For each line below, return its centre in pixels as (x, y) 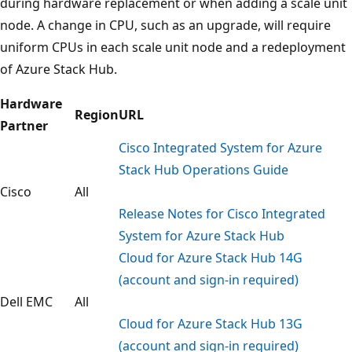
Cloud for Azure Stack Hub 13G (211, 323)
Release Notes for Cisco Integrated (222, 213)
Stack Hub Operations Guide (203, 169)
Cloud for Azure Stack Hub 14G (211, 257)
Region (97, 114)
